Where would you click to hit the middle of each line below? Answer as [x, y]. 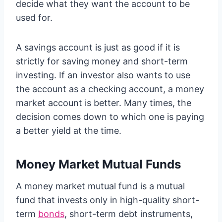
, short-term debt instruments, [129, 214]
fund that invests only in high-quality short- [108, 200]
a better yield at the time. [69, 131]
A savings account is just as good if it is [98, 47]
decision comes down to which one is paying [110, 117]
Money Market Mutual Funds [98, 164]
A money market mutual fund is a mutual [100, 186]
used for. [34, 18]
